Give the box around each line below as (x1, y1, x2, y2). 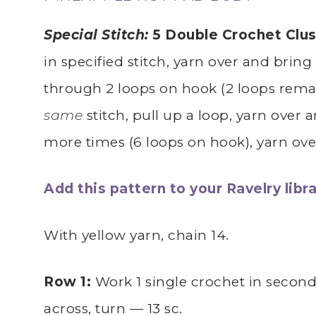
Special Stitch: (44, 26, 149, 43)
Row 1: (44, 273, 95, 290)
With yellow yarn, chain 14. (44, 226, 229, 243)
